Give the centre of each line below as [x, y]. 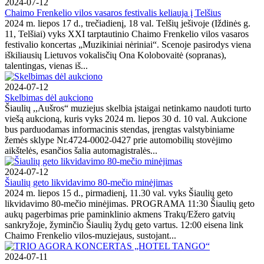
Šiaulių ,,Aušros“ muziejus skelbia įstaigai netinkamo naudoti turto [128, 108]
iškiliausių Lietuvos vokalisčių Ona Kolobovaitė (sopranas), [115, 55]
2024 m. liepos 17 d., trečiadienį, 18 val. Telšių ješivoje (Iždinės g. [128, 23]
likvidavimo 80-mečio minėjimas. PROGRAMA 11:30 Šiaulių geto [130, 203]
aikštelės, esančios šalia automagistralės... [81, 150]
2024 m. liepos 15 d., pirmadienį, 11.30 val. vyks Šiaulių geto [119, 193]
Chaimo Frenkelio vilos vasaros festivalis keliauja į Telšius [113, 12]
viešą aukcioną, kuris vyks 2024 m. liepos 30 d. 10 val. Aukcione [126, 118]
